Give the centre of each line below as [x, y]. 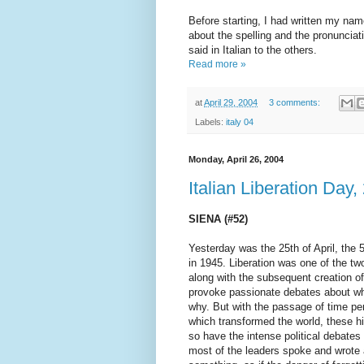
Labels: [210, 122]
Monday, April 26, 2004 [236, 160]
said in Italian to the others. [253, 50]
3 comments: [295, 103]
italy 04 [240, 122]
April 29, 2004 [231, 103]
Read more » [217, 65]
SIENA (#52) [218, 219]
